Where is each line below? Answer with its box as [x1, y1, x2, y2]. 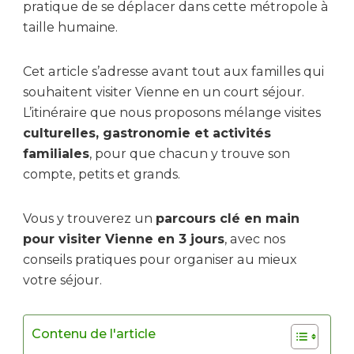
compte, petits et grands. [23, 167, 180, 183]
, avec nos [224, 232, 285, 247]
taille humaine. [23, 20, 118, 36]
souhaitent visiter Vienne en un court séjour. [23, 85, 304, 100]
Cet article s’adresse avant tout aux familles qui [23, 64, 324, 80]
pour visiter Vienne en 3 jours [23, 232, 224, 247]
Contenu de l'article [32, 326, 156, 342]
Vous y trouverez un [23, 211, 156, 227]
